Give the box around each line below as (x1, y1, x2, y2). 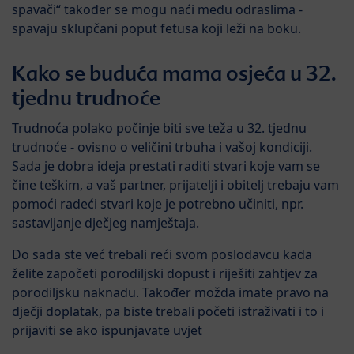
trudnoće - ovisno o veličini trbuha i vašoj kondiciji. (12, 138, 312, 156)
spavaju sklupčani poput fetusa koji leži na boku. (12, 20, 301, 38)
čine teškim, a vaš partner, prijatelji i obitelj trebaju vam (12, 176, 339, 194)
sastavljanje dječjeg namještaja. (12, 214, 199, 232)
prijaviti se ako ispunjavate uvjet (12, 322, 202, 340)
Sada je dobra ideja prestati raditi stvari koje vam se (12, 157, 320, 175)
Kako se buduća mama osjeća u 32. (12, 60, 337, 88)
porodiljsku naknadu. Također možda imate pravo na (12, 284, 329, 302)
